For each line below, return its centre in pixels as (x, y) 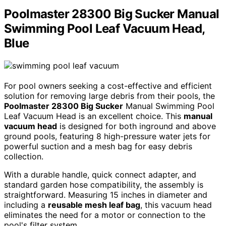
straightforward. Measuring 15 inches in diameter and (106, 195)
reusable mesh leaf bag (94, 205)
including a (26, 205)
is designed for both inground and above (136, 126)
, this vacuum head (176, 205)
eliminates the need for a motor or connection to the (105, 215)
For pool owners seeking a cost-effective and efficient (108, 86)
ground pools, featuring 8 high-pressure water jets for (107, 136)
